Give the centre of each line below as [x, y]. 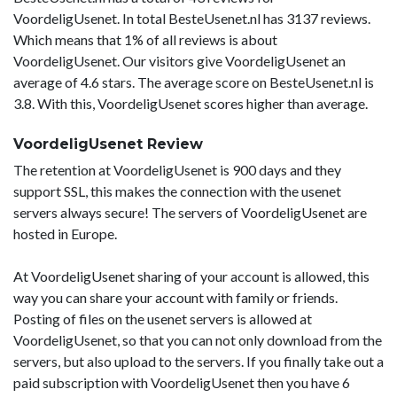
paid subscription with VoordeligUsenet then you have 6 [182, 382]
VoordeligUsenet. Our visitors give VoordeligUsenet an [179, 60]
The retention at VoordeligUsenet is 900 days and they [177, 169]
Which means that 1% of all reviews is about [145, 39]
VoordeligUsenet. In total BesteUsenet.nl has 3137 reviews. [192, 18]
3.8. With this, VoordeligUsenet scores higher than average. [191, 103]
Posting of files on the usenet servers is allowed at [163, 318]
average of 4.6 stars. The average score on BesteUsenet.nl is [194, 82]
